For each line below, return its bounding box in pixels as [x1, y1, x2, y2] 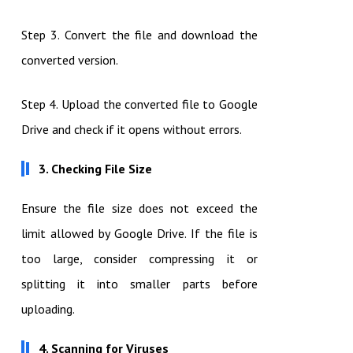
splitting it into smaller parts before [20, 276, 258, 292]
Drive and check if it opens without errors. [20, 121, 242, 138]
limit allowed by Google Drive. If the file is [20, 225, 258, 242]
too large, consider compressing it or [20, 251, 258, 267]
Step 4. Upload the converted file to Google [20, 96, 258, 113]
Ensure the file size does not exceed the [20, 200, 258, 217]
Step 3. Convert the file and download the [20, 27, 258, 43]
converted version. [20, 52, 118, 69]
